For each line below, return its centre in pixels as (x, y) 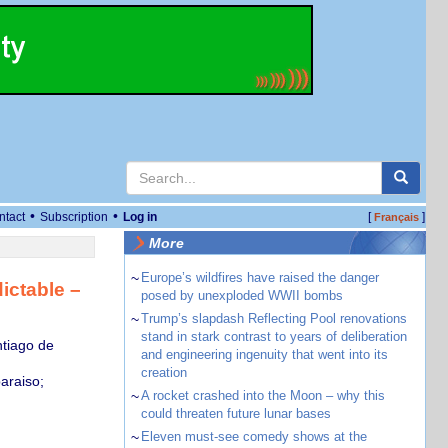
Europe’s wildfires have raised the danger (259, 277)
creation (163, 372)
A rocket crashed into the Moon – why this (262, 395)
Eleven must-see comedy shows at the (253, 436)
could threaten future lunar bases (235, 413)
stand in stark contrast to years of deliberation (273, 336)
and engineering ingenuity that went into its (264, 354)
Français (396, 217)
